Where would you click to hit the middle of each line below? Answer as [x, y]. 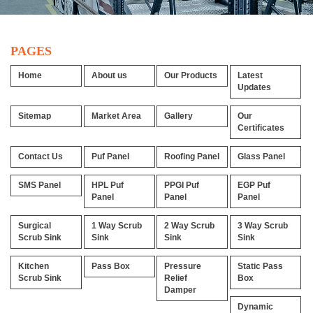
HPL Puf [107, 185]
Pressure [183, 266]
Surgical [35, 226]
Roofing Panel [192, 156]
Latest [250, 75]
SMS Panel [39, 185]
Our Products [191, 75]
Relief [176, 278]
